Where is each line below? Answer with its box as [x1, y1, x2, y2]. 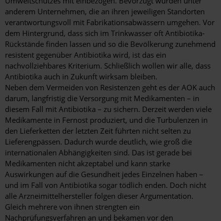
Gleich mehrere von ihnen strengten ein [5, 202, 140, 212]
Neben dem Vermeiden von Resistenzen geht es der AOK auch [5, 82, 215, 93]
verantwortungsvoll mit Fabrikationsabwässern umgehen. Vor [5, 17, 215, 28]
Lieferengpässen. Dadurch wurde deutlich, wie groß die [5, 137, 192, 147]
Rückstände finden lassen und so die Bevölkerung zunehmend [5, 39, 216, 49]
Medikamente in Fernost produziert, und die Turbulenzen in [5, 115, 208, 125]
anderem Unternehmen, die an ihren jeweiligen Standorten [5, 6, 205, 17]
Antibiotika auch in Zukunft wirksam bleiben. [5, 72, 157, 82]
